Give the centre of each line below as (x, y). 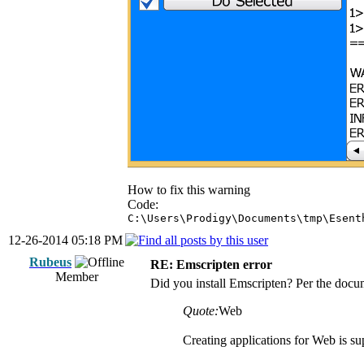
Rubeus (50, 262)
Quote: (201, 311)
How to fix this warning (189, 190)
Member (77, 277)
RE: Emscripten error (211, 264)
